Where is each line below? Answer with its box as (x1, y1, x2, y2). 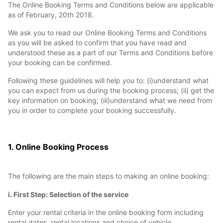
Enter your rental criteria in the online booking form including (8, 208, 204, 217)
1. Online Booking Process (8, 142, 109, 152)
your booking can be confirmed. (8, 58, 112, 67)
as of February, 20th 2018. (8, 10, 94, 19)
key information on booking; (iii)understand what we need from (8, 96, 212, 105)
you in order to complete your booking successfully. (8, 106, 176, 114)
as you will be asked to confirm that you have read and (8, 38, 187, 47)
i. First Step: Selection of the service (8, 190, 128, 199)
